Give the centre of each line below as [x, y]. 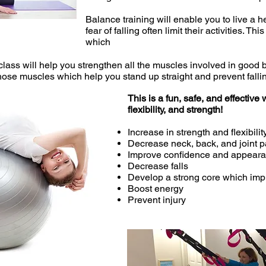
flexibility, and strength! [175, 110]
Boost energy [156, 189]
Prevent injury [157, 200]
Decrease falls [158, 166]
